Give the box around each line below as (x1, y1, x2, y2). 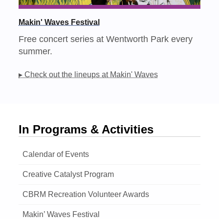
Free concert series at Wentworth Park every (19, 34, 193, 44)
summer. (19, 46, 53, 57)
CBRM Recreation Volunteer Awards (22, 190, 150, 198)
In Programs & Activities (19, 122, 154, 136)
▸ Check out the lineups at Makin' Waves (19, 70, 158, 79)
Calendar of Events (22, 150, 89, 158)
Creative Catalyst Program (22, 170, 114, 178)
